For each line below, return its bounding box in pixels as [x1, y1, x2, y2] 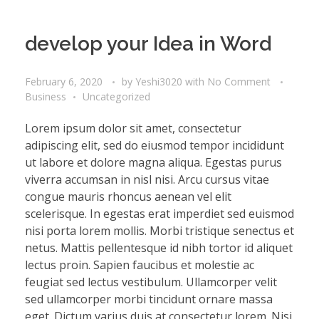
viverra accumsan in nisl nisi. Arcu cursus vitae [25, 171, 269, 187]
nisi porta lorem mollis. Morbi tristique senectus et [25, 222, 294, 239]
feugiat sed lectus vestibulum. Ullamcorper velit [25, 273, 277, 290]
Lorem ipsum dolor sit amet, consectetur [25, 120, 241, 136]
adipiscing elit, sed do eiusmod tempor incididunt [25, 137, 284, 153]
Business [25, 89, 66, 103]
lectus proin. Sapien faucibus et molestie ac [25, 256, 254, 273]
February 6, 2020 [25, 74, 103, 88]
